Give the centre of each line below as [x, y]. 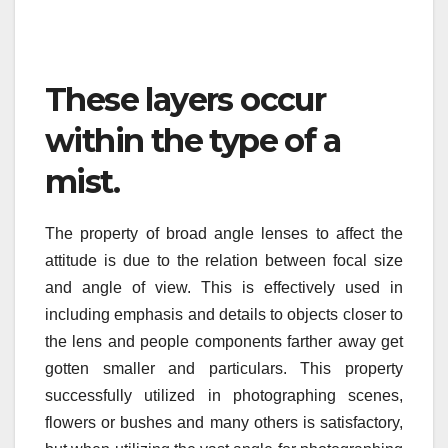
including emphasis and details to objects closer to [224, 315]
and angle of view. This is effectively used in [224, 288]
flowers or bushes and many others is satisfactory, [224, 423]
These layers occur [185, 100]
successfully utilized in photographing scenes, [224, 396]
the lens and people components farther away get [224, 342]
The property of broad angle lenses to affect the [224, 234]
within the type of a [192, 141]
